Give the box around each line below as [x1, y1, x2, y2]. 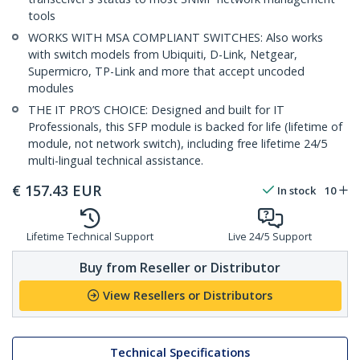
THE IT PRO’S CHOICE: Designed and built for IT [28, 102, 284, 118]
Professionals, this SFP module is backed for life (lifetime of [28, 119, 342, 135]
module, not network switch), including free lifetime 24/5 [28, 136, 327, 152]
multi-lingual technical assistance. [28, 153, 203, 169]
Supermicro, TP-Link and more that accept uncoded [28, 63, 305, 80]
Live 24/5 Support [228, 230, 312, 244]
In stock [277, 183, 316, 198]
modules [28, 80, 74, 96]
